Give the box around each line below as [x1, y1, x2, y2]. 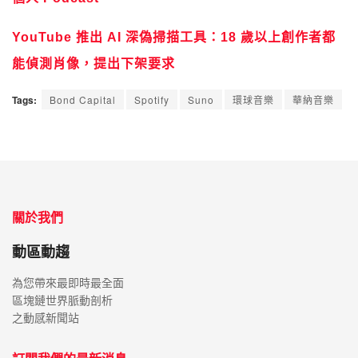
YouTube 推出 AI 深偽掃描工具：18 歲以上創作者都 [12, 30, 336, 44]
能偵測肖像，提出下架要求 [12, 56, 175, 70]
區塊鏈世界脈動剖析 [12, 292, 113, 308]
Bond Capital [50, 92, 116, 106]
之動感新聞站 [12, 309, 79, 326]
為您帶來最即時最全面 [12, 274, 124, 291]
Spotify [134, 92, 169, 106]
